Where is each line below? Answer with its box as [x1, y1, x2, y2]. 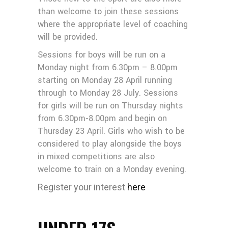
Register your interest [38, 182, 127, 192]
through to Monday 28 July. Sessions [38, 87, 178, 99]
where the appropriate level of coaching [38, 18, 188, 30]
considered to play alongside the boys [38, 138, 182, 150]
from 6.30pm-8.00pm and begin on [38, 112, 167, 124]
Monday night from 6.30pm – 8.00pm [38, 62, 178, 73]
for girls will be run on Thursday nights [38, 100, 183, 111]
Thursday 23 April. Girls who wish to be [38, 125, 185, 137]
